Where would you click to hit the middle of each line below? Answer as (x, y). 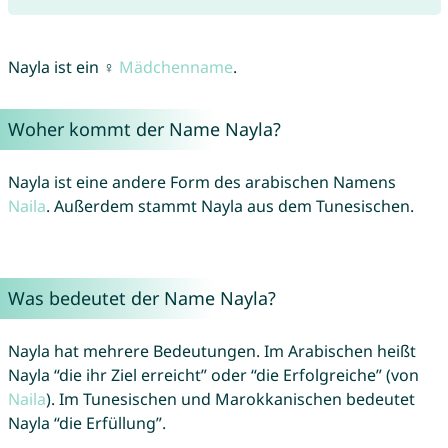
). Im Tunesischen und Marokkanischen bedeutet (230, 399)
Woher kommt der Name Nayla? (144, 129)
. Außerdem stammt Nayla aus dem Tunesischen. (229, 206)
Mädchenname (175, 67)
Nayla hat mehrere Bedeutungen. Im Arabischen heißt (211, 351)
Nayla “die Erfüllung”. (86, 423)
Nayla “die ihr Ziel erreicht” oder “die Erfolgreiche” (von (213, 375)
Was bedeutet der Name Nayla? (141, 298)
